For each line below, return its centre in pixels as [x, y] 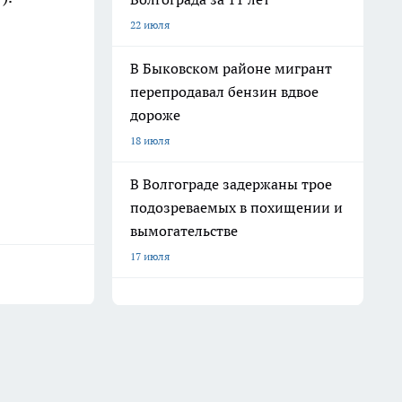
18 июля [150, 140]
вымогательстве [184, 231]
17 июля [150, 256]
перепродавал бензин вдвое [224, 92]
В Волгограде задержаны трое [231, 184]
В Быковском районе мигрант [231, 68]
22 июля [150, 25]
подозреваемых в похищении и [236, 207]
